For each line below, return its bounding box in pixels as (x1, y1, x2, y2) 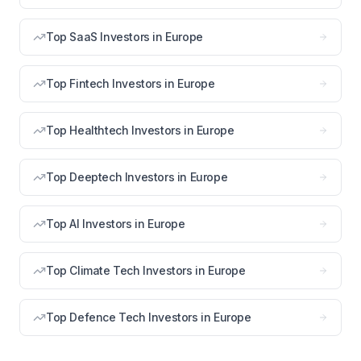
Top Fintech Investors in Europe (46, 77, 215, 90)
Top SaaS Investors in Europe (46, 30, 203, 44)
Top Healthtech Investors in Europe (46, 123, 234, 137)
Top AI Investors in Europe (46, 217, 185, 230)
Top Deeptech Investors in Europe (46, 170, 228, 184)
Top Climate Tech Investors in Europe (46, 263, 246, 277)
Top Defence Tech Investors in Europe (46, 310, 251, 324)
